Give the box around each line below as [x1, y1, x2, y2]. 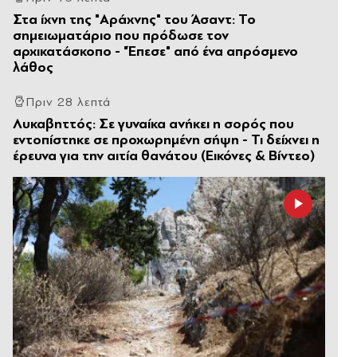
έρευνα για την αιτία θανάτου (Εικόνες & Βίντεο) [13, 147, 315, 164]
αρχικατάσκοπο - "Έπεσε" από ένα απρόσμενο [13, 42, 298, 60]
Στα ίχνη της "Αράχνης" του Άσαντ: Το [13, 10, 256, 28]
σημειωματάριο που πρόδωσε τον [13, 26, 229, 44]
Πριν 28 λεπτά [25, 94, 112, 109]
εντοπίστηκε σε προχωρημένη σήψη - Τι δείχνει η [13, 131, 320, 148]
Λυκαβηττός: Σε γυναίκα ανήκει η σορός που [13, 115, 294, 132]
